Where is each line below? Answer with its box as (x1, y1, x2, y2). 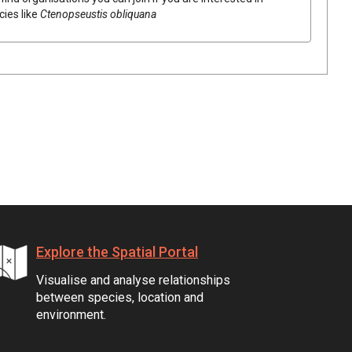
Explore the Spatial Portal (36, 243, 198, 260)
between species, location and (36, 289, 203, 305)
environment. (36, 306, 106, 322)
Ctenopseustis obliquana (40, 7, 156, 20)
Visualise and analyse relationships (36, 272, 230, 288)
